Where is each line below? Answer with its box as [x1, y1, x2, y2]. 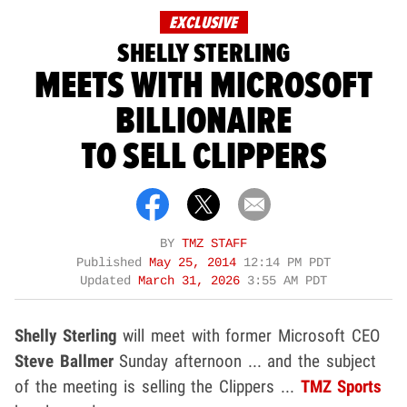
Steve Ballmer [15, 351, 114, 372]
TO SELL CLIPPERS [80, 133, 327, 182]
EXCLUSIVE [168, 13, 237, 35]
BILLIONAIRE [115, 97, 292, 146]
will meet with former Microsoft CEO [116, 325, 380, 347]
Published [76, 256, 149, 271]
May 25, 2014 [149, 256, 243, 271]
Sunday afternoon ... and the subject [113, 351, 376, 372]
